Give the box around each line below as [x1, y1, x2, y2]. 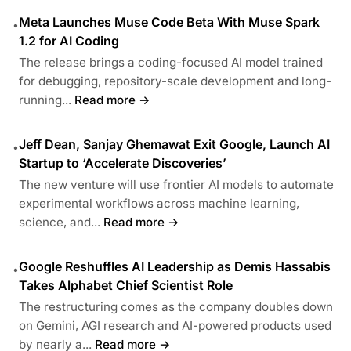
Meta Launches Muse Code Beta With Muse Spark [19, 13, 320, 30]
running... [19, 92, 71, 107]
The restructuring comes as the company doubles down [19, 299, 333, 314]
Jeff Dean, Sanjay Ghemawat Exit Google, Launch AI [19, 136, 330, 152]
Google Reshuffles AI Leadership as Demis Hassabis [19, 258, 331, 274]
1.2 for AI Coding [19, 32, 119, 49]
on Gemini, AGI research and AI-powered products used [19, 317, 331, 333]
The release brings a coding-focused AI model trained [19, 54, 323, 70]
